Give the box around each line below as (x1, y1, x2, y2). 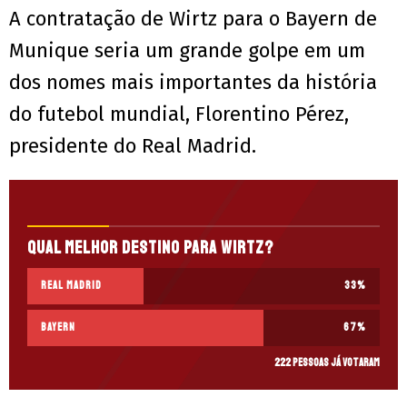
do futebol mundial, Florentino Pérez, (9, 102, 349, 127)
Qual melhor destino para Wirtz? (27, 237, 273, 260)
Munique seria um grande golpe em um (9, 38, 365, 64)
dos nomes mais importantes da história (9, 70, 377, 95)
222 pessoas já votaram (274, 356, 380, 371)
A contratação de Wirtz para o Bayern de (9, 6, 377, 32)
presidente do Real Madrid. (9, 134, 256, 159)
